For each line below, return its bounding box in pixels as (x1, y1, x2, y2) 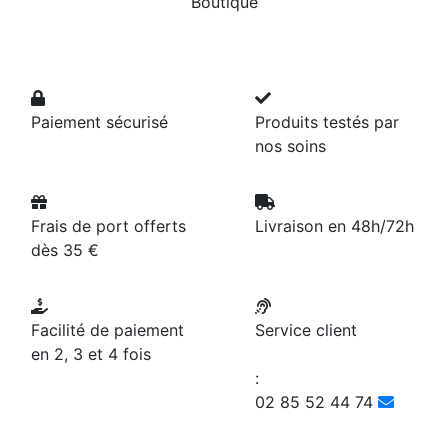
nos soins (255, 136, 326, 156)
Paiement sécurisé (31, 112, 168, 132)
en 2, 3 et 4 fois (31, 344, 151, 364)
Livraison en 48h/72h (255, 216, 414, 236)
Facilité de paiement (31, 320, 184, 340)
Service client (255, 320, 357, 340)
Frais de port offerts (31, 216, 186, 236)
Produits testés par (255, 112, 399, 132)
